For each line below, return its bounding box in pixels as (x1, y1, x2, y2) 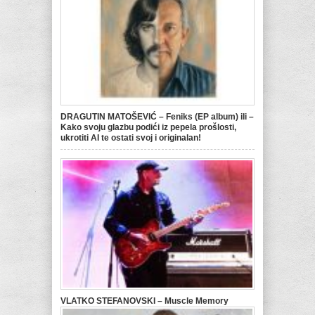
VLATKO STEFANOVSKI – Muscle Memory (60, 296, 229, 307)
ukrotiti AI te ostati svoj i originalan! (60, 133, 201, 143)
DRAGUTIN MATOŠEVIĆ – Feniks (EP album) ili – (60, 112, 254, 122)
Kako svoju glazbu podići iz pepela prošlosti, (60, 122, 236, 133)
